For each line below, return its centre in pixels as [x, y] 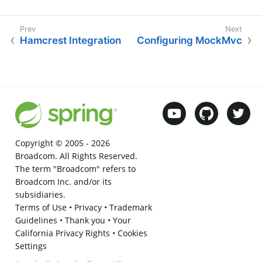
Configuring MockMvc [189, 40]
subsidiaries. [40, 194]
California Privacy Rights [62, 233]
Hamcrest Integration [70, 40]
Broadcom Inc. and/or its [63, 181]
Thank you [85, 220]
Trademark [130, 207]
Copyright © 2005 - [53, 143]
